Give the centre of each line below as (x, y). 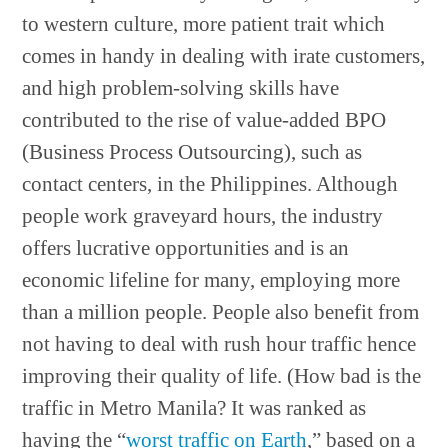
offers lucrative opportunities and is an (186, 248)
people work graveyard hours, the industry (203, 216)
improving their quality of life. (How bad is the (222, 376)
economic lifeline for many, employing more (211, 280)
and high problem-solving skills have (181, 88)
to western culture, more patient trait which (204, 24)
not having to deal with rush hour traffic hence (219, 344)
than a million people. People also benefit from (221, 312)
